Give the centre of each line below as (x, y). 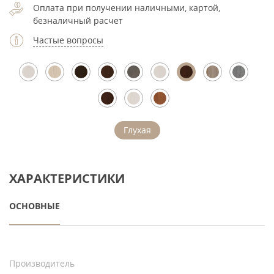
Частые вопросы (68, 40)
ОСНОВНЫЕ (35, 206)
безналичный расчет (78, 20)
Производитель (42, 263)
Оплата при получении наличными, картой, (127, 8)
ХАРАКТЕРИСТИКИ (67, 178)
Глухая (137, 130)
